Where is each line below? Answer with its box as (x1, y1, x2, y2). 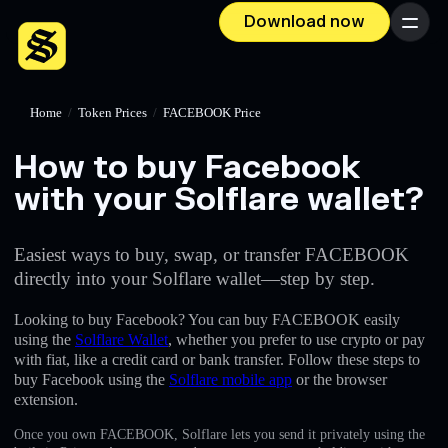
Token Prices (78, 106, 147, 120)
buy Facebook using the (14, 370, 169, 388)
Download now (244, 12, 365, 32)
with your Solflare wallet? (14, 179, 424, 220)
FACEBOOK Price (163, 106, 261, 120)
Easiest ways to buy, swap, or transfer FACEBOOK (14, 243, 409, 265)
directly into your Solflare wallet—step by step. (14, 267, 375, 289)
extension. (14, 390, 78, 408)
